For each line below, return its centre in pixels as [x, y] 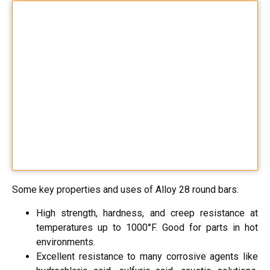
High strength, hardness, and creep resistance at [147, 213]
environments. [66, 242]
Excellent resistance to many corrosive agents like [147, 256]
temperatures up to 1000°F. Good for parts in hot [147, 227]
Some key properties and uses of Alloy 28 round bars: [125, 190]
